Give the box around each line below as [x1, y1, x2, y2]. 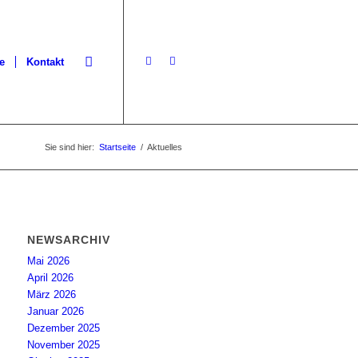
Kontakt [26, 56, 64, 68]
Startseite [99, 142, 136, 152]
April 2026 [27, 272, 74, 284]
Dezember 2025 [27, 322, 101, 334]
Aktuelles [147, 142, 182, 152]
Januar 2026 [27, 305, 85, 317]
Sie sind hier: [45, 142, 94, 152]
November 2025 [27, 339, 101, 351]
